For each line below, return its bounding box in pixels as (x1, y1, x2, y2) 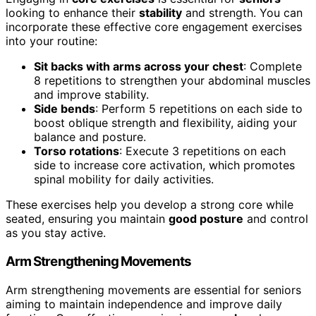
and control (243, 212, 308, 226)
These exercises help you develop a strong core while (6, 197, 293, 212)
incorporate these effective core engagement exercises (6, 20, 302, 35)
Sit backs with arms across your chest (34, 59, 243, 74)
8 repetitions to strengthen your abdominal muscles (34, 73, 310, 88)
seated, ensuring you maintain (6, 212, 169, 226)
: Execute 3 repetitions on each (119, 144, 286, 159)
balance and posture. (34, 130, 146, 145)
